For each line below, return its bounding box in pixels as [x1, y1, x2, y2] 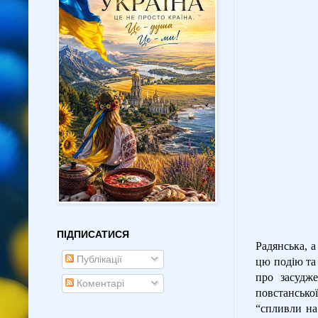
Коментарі [74, 278, 124, 290]
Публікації [74, 253, 122, 265]
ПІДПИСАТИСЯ [57, 229, 129, 241]
